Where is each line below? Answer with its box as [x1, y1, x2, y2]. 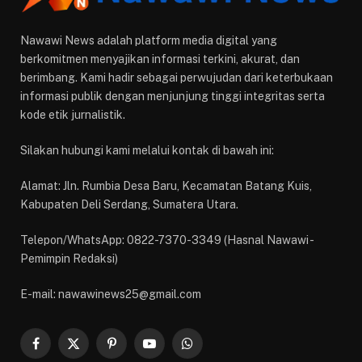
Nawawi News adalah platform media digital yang [20, 34, 277, 48]
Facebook [34, 343, 87, 357]
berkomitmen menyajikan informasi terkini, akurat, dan [20, 53, 300, 66]
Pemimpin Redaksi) [20, 252, 118, 266]
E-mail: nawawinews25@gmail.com [20, 288, 201, 301]
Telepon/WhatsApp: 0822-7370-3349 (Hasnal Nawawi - [20, 234, 313, 247]
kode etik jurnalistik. [20, 108, 125, 122]
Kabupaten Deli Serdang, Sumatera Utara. [20, 198, 238, 212]
